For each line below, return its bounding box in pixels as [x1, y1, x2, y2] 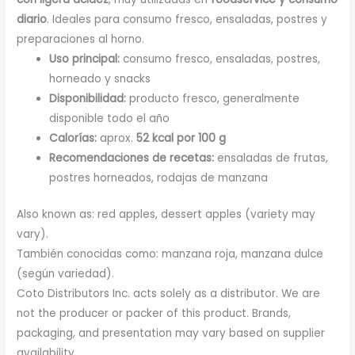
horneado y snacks [49, 71, 151, 87]
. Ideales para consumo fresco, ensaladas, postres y [47, 12, 328, 28]
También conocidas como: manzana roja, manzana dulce [17, 246, 324, 261]
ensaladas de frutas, [214, 151, 329, 166]
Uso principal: [49, 52, 120, 67]
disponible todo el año [49, 111, 170, 127]
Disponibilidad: [49, 91, 127, 107]
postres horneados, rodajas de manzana [49, 170, 269, 186]
